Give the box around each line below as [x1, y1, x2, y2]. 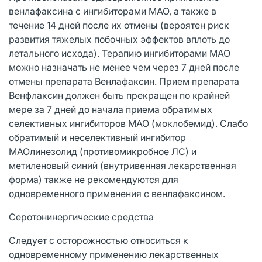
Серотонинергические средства [9, 211, 154, 223]
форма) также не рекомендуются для [9, 173, 178, 185]
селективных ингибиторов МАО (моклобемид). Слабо [9, 117, 248, 129]
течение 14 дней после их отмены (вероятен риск [9, 19, 229, 31]
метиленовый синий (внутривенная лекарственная [9, 159, 236, 171]
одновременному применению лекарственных [9, 248, 219, 260]
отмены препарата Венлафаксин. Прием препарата [9, 75, 239, 87]
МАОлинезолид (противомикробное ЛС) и [9, 145, 196, 157]
